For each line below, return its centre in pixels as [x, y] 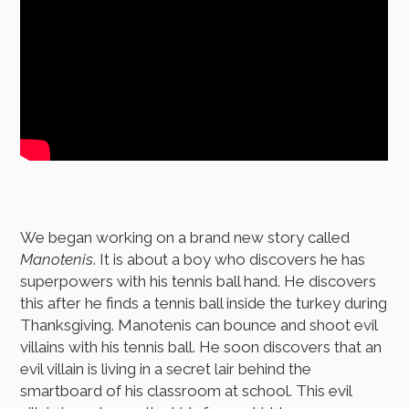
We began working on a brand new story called [185, 238]
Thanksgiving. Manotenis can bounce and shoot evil [199, 325]
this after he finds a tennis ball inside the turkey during [204, 304]
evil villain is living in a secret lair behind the [166, 369]
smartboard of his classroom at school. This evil [186, 391]
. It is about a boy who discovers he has [230, 260]
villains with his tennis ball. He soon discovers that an [201, 347]
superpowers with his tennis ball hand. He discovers [199, 282]
